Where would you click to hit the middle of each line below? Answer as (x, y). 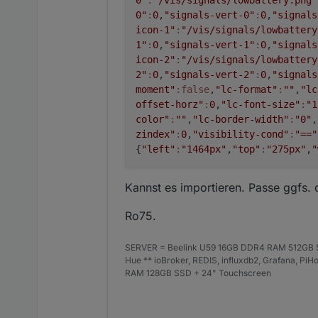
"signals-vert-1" (209, 44)
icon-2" (155, 59)
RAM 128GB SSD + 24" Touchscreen (198, 273)
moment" (155, 89)
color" (153, 119)
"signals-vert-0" (209, 15)
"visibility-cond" (241, 134)
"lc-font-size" (261, 104)
